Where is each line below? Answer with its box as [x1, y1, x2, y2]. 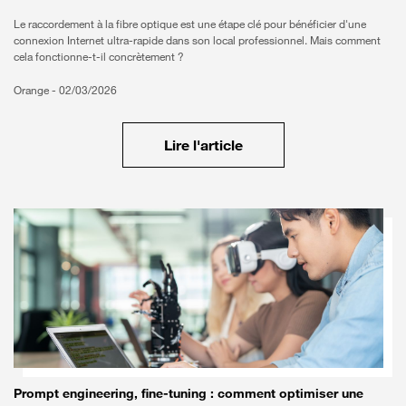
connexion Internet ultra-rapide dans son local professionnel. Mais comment [14, 34, 381, 48]
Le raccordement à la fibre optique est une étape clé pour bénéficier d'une [14, 17, 366, 32]
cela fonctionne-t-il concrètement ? [14, 50, 184, 64]
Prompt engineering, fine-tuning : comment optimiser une [14, 384, 363, 401]
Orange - [14, 83, 59, 98]
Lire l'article [163, 136, 243, 155]
